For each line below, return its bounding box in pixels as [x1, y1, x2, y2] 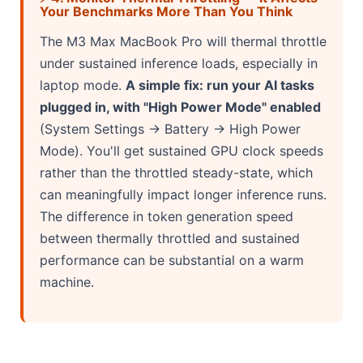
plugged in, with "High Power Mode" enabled [40, 98, 321, 115]
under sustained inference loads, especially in [40, 54, 318, 71]
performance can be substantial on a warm [40, 251, 304, 268]
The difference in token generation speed [40, 207, 293, 224]
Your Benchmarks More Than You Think [40, 2, 293, 19]
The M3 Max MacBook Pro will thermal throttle [40, 32, 327, 49]
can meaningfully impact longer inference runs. [40, 186, 327, 203]
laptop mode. [40, 76, 126, 93]
